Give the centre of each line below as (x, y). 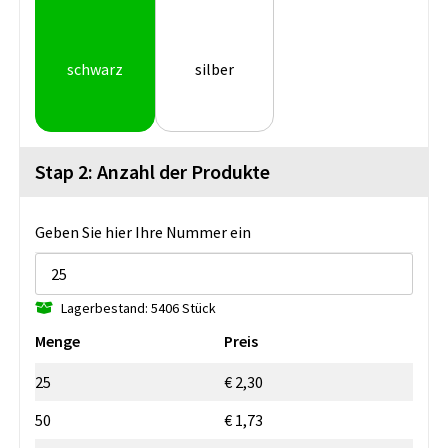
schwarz (94, 69)
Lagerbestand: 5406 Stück (138, 307)
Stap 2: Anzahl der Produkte (152, 171)
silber (215, 69)
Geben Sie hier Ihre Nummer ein (143, 231)
